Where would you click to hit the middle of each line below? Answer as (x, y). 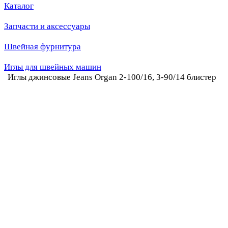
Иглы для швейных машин (53, 67)
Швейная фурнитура (42, 47)
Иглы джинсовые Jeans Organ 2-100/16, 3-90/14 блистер (112, 77)
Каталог (19, 6)
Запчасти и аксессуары (47, 26)
